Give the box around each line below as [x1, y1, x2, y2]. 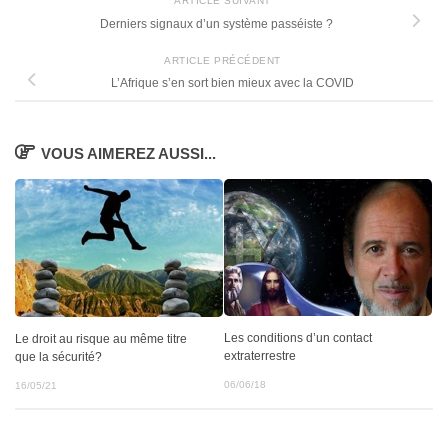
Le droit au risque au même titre [15, 331, 187, 346]
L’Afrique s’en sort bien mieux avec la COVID [110, 76, 354, 91]
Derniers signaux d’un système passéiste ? [99, 17, 333, 32]
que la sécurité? [15, 349, 102, 364]
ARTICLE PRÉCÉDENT [164, 54, 284, 66]
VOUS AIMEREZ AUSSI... [41, 145, 217, 162]
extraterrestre [224, 349, 296, 364]
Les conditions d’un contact [224, 331, 372, 346]
